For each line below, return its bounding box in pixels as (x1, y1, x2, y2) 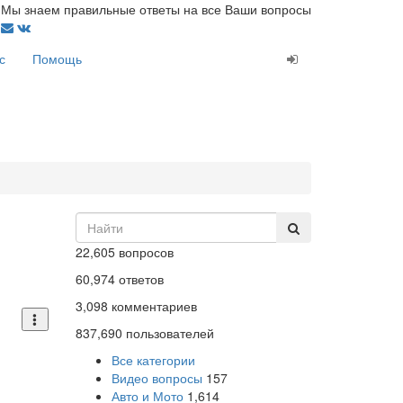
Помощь (32, 49, 82, 67)
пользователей (121, 324, 214, 342)
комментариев (107, 297, 197, 315)
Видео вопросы (111, 369, 202, 387)
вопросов (114, 243, 174, 261)
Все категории (111, 351, 195, 369)
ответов (114, 270, 164, 288)
